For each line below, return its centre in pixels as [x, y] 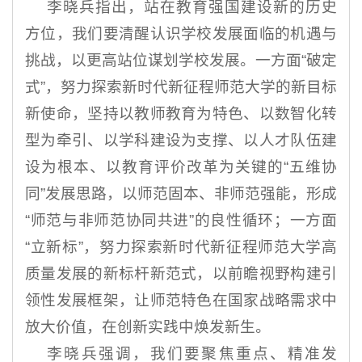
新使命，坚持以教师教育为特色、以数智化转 [181, 114]
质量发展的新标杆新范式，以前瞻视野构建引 [181, 274]
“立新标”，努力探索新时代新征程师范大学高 [181, 247]
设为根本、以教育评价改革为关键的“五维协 [181, 167]
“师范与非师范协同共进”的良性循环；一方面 [181, 221]
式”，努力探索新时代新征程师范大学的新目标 [181, 87]
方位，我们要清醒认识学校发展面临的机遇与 [181, 34]
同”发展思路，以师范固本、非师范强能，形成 [181, 194]
